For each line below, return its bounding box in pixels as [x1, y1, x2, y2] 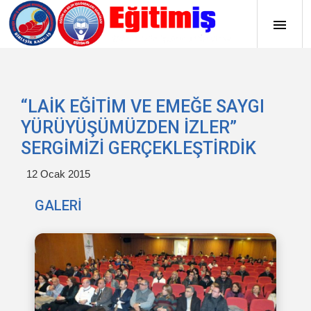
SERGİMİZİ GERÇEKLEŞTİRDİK [21, 138, 256, 158]
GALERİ [35, 197, 82, 214]
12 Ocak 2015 [26, 168, 90, 180]
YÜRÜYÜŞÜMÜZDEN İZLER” [21, 117, 237, 137]
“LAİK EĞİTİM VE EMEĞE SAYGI [21, 96, 264, 117]
